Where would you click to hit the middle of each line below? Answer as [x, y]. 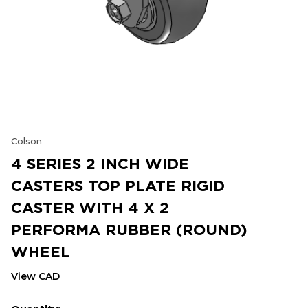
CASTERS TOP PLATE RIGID [118, 185]
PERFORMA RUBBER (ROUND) [129, 229]
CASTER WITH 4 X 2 [90, 207]
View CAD [35, 276]
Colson [26, 141]
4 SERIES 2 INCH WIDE [100, 163]
